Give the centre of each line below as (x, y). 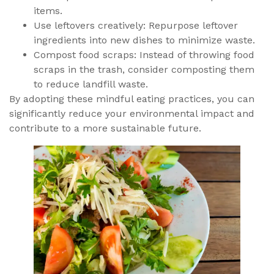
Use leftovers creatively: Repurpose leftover (136, 26)
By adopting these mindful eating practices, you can (132, 99)
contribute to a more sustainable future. (105, 128)
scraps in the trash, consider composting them (144, 70)
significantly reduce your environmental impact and (132, 114)
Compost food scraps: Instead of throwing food (144, 55)
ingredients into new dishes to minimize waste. (144, 40)
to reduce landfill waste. (91, 84)
